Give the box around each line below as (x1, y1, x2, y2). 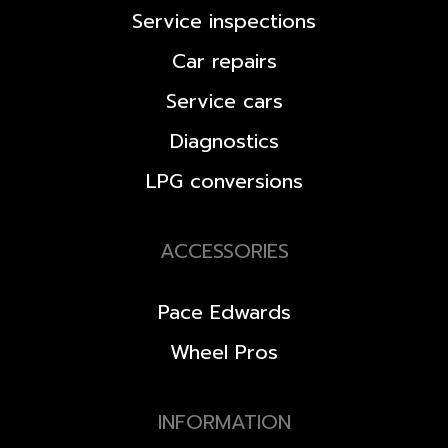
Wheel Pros (170, 337, 278, 368)
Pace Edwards (157, 297, 291, 328)
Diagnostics (169, 126, 279, 157)
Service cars (165, 86, 283, 117)
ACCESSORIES (159, 236, 289, 267)
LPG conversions (145, 166, 303, 197)
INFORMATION (157, 407, 291, 438)
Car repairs (171, 46, 277, 77)
